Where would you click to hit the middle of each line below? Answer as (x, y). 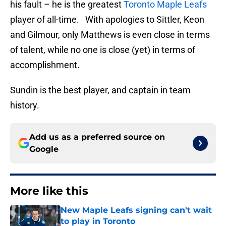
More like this (49, 191)
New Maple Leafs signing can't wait (136, 210)
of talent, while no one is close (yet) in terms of (103, 50)
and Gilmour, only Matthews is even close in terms (110, 35)
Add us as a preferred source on (97, 137)
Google (44, 149)
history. (25, 105)
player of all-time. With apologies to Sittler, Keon (107, 20)
